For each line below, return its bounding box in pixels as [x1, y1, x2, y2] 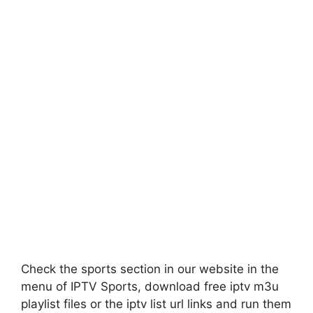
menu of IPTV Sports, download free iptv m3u [21, 279, 279, 293]
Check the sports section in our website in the [21, 261, 279, 276]
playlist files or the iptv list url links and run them [21, 296, 291, 311]
